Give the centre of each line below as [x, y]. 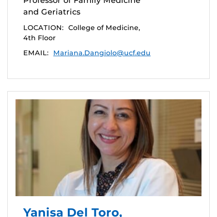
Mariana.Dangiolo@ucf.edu [102, 53]
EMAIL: [36, 53]
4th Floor [39, 38]
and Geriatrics [52, 12]
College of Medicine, [104, 27]
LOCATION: [43, 27]
